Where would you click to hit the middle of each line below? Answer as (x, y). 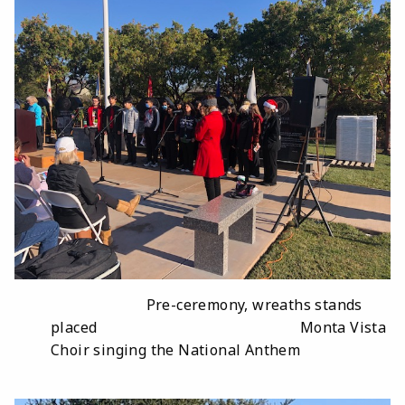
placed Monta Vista (219, 327)
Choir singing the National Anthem (176, 349)
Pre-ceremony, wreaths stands (207, 304)
